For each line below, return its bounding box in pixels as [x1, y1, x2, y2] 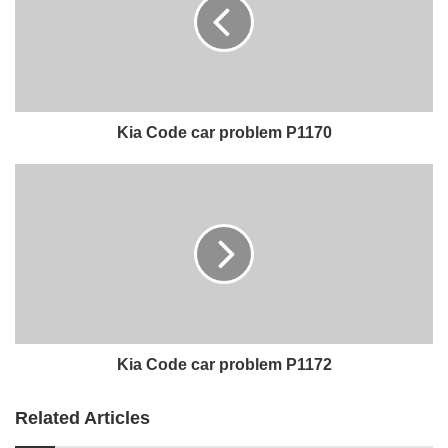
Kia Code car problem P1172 [116, 355, 332, 373]
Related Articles [15, 407, 150, 428]
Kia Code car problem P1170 [116, 123, 332, 141]
